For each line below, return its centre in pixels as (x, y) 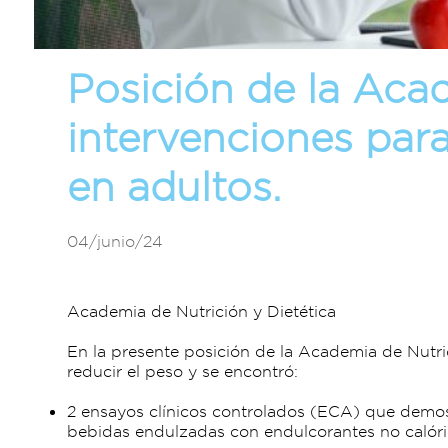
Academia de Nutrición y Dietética (202, 311)
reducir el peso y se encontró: (183, 371)
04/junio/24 (115, 241)
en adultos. (174, 186)
